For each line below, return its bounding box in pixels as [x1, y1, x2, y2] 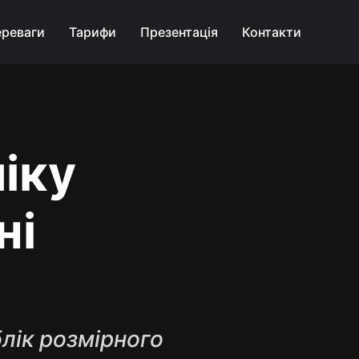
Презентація [140, 24, 218, 40]
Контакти [242, 24, 301, 40]
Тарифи [69, 24, 116, 40]
